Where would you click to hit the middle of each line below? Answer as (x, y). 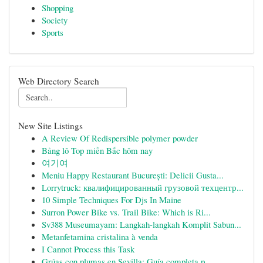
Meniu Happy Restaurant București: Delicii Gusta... (133, 175)
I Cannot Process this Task (88, 249)
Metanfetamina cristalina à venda (100, 237)
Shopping (58, 8)
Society (55, 20)
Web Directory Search (59, 81)
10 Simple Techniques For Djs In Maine (112, 200)
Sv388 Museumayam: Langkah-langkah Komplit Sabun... (141, 224)
